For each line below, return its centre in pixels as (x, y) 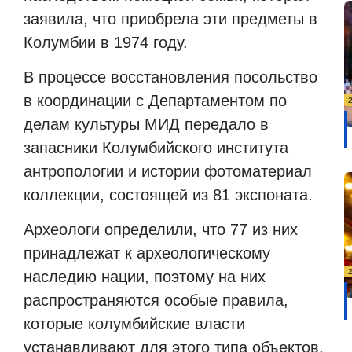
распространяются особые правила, (156, 301)
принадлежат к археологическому (147, 253)
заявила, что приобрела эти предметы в (170, 18)
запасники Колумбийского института (156, 148)
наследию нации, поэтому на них (145, 277)
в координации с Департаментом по (155, 101)
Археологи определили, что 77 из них (161, 230)
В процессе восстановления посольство (170, 77)
